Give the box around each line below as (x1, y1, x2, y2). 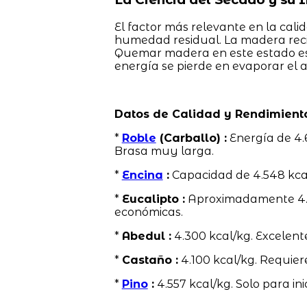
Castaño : (121, 253, 178, 267)
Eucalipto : (121, 192, 185, 206)
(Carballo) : (156, 131, 227, 145)
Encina (121, 168, 163, 182)
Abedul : (121, 229, 171, 243)
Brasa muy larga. (114, 144, 214, 158)
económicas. (114, 205, 183, 219)
